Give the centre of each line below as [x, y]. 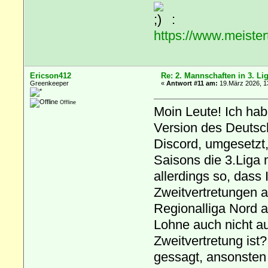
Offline [67, 102]
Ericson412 [51, 76]
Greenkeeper [50, 83]
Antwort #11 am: [192, 83]
